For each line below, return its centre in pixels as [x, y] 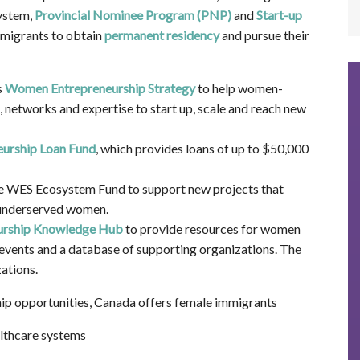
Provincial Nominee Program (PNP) [133, 15]
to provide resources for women [211, 229]
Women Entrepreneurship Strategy [100, 88]
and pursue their [264, 35]
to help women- [239, 88]
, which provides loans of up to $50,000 [202, 149]
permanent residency [162, 35]
